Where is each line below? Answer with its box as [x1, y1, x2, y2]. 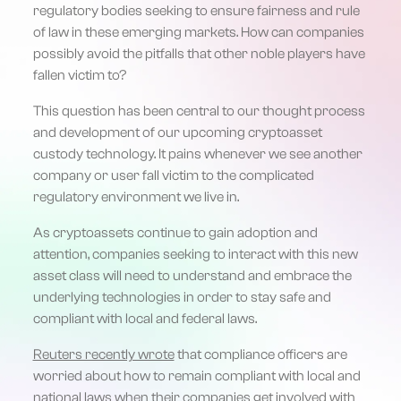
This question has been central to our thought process [32, 102, 365, 119]
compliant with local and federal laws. [32, 310, 257, 327]
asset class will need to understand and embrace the [32, 267, 352, 284]
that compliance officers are [174, 346, 347, 363]
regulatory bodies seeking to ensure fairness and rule [32, 2, 360, 19]
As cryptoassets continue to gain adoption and [32, 224, 318, 241]
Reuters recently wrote [32, 346, 175, 363]
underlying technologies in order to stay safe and [32, 288, 331, 305]
